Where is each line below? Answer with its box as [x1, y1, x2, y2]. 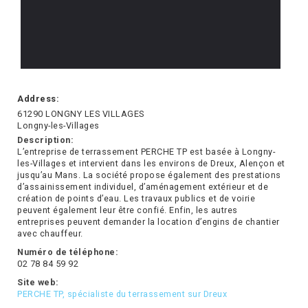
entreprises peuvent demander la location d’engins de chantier [17, 217, 280, 228]
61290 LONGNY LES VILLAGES [17, 109, 144, 120]
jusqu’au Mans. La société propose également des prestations [17, 170, 281, 181]
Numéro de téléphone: [17, 247, 118, 258]
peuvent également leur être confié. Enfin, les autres [17, 205, 238, 216]
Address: [17, 93, 59, 104]
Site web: [17, 277, 59, 288]
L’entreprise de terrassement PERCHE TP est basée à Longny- [17, 146, 275, 157]
